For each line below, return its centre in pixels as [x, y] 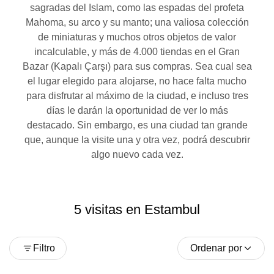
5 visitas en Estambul [137, 210]
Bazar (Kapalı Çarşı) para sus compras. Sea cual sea [137, 67]
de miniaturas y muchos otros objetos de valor [137, 37]
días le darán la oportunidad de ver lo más [137, 111]
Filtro [44, 248]
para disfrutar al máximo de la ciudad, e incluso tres [137, 96]
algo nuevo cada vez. [137, 155]
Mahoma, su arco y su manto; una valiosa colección [137, 23]
